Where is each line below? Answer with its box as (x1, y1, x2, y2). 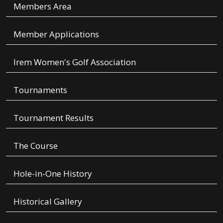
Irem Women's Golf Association (13, 56, 136, 68)
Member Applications (13, 28, 99, 40)
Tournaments (13, 84, 67, 96)
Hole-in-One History (13, 168, 92, 180)
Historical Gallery (13, 196, 82, 208)
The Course (13, 140, 58, 152)
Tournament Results (13, 112, 94, 124)
